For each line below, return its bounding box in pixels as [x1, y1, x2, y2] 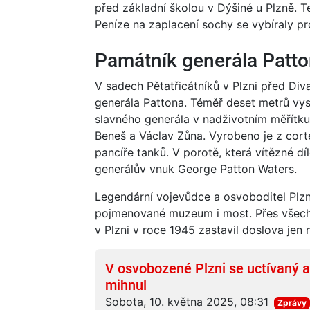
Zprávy [277, 297, 307, 308]
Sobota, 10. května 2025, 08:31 [105, 294, 268, 309]
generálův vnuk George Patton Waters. [95, 161, 297, 176]
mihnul [105, 276, 147, 293]
